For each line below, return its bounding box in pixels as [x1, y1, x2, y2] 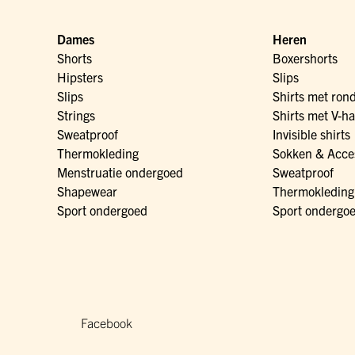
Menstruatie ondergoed [57, 164, 183, 181]
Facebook [81, 315, 132, 331]
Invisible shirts [273, 126, 351, 143]
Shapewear [57, 183, 117, 200]
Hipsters [57, 69, 103, 86]
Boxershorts [273, 50, 338, 67]
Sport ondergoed [57, 202, 147, 219]
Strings [57, 107, 95, 124]
